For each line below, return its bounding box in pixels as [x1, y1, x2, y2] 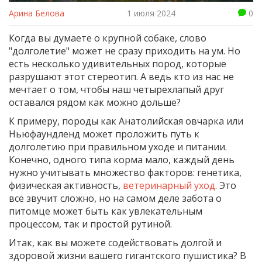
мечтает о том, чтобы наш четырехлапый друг [9, 83, 224, 96]
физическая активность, [9, 179, 123, 192]
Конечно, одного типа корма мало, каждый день [9, 153, 235, 167]
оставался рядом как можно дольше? [9, 96, 181, 109]
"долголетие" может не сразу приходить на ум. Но [9, 44, 240, 58]
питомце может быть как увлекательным [9, 205, 202, 218]
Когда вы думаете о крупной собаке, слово [9, 32, 206, 45]
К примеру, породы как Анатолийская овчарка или [9, 115, 243, 128]
